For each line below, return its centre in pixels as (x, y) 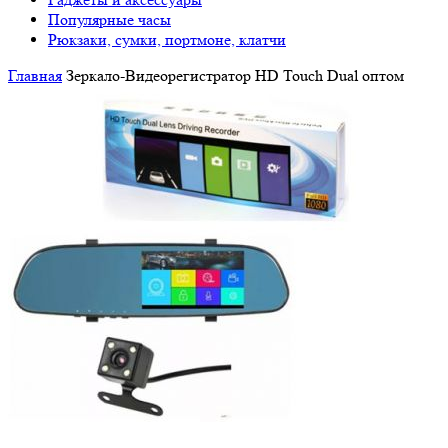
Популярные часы (109, 19)
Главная (35, 75)
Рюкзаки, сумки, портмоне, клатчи (167, 39)
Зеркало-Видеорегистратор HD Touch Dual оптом (233, 75)
